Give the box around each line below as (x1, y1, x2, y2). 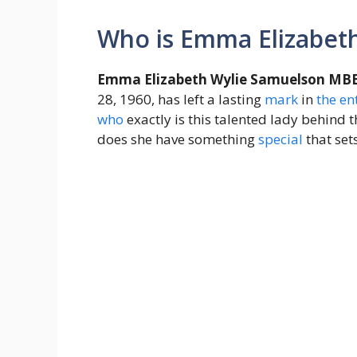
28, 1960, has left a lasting (97, 90, 265, 109)
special (258, 130, 303, 149)
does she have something (97, 130, 258, 149)
